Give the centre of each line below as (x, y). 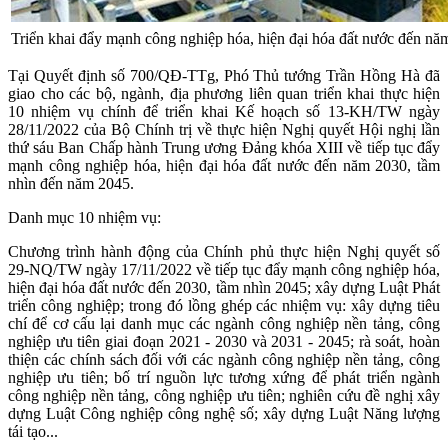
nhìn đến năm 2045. (71, 183)
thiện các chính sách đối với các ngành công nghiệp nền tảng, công (224, 359)
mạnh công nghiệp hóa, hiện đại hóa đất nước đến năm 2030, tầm (224, 165)
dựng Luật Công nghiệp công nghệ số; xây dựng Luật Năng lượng (224, 413)
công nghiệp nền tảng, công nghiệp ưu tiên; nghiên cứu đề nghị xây (224, 395)
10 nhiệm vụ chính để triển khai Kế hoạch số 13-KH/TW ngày (224, 111)
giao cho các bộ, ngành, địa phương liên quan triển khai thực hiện (224, 93)
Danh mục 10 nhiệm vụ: (84, 217)
